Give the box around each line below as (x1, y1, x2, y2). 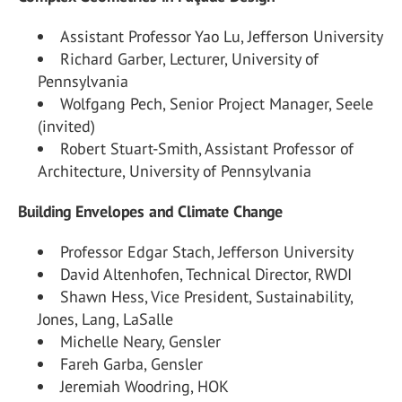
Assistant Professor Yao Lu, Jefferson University (60, 26, 383, 47)
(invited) (38, 116, 95, 136)
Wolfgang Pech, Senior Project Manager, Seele (60, 93, 373, 114)
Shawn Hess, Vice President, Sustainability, (60, 286, 353, 307)
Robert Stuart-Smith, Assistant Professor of (60, 138, 354, 159)
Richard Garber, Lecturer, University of (60, 48, 319, 69)
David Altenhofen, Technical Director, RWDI (60, 264, 352, 284)
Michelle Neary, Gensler (60, 331, 221, 352)
